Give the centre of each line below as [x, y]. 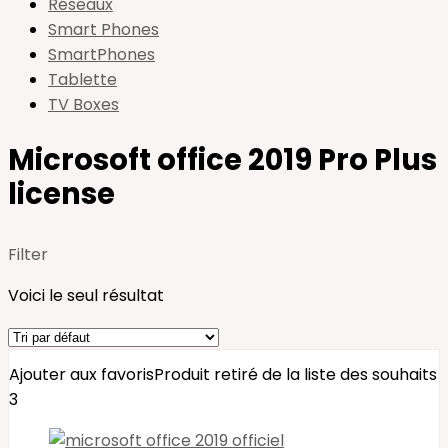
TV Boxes [83, 104]
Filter [28, 254]
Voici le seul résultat [86, 295]
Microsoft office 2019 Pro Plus [222, 160]
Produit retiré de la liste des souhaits [295, 374]
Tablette [82, 79]
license [61, 194]
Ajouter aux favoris [81, 374]
